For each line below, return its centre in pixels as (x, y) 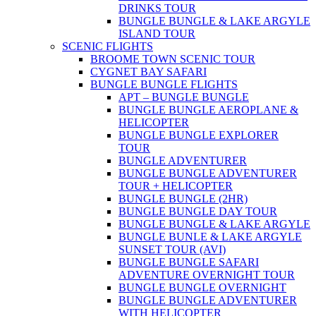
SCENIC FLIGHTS (108, 47)
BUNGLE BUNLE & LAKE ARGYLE (210, 237)
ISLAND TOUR (157, 34)
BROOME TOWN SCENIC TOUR (173, 59)
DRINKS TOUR (157, 8)
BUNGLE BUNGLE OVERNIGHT (202, 288)
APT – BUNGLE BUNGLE (184, 97)
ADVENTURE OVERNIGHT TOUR (207, 275)
